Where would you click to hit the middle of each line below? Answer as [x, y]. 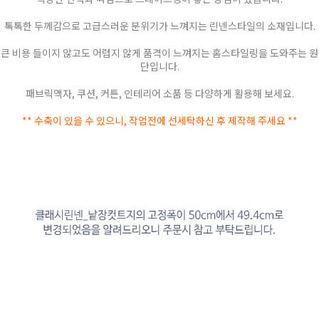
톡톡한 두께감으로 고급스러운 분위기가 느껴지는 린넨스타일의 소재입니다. [159, 26]
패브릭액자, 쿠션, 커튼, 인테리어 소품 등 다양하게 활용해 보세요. [159, 94]
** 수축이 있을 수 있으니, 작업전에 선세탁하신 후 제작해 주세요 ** [159, 121]
